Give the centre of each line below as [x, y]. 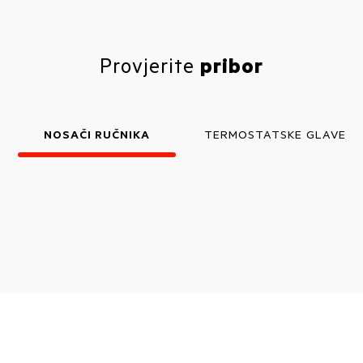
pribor [232, 65]
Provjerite [150, 65]
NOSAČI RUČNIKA [96, 135]
